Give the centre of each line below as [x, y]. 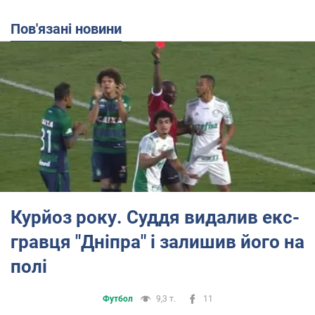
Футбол [117, 298]
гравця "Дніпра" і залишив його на [157, 242]
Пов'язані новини [71, 29]
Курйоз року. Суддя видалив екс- [155, 217]
